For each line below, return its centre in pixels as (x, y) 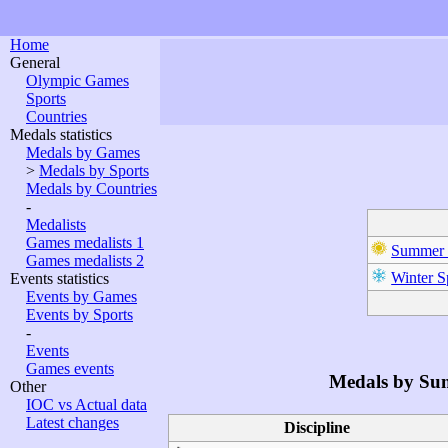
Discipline (317, 427)
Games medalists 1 (85, 242)
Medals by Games (83, 152)
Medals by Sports (94, 170)
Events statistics (59, 278)
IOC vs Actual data (86, 404)
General (35, 62)
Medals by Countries (91, 188)
